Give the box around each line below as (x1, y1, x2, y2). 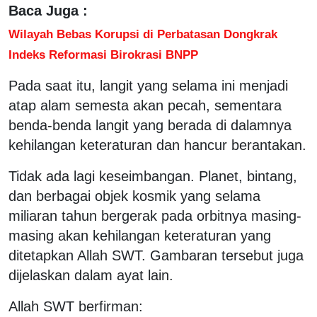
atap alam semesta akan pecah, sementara (8, 97, 282, 113)
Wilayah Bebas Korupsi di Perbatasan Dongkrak (8, 26, 277, 41)
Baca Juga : (8, 2, 88, 18)
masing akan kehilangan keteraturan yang (8, 227, 271, 243)
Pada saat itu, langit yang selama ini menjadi (8, 77, 288, 93)
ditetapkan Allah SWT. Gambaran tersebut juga (8, 247, 304, 263)
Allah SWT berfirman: (8, 298, 143, 314)
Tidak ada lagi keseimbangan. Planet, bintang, (8, 168, 297, 184)
